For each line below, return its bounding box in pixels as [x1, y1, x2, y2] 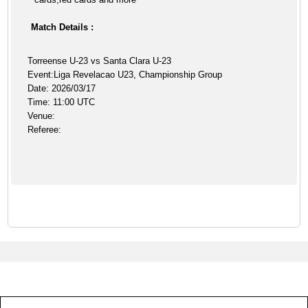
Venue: [27, 111, 56, 121]
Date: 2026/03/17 [27, 83, 96, 93]
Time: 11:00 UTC [27, 97, 96, 107]
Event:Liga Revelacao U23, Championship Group [27, 69, 223, 80]
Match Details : [31, 22, 94, 32]
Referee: [27, 124, 62, 135]
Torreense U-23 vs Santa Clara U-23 [27, 56, 172, 66]
